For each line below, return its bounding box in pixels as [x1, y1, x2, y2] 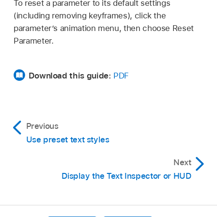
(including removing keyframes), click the [14, 10, 166, 20]
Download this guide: [28, 70, 111, 80]
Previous [26, 121, 59, 131]
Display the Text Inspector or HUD [62, 170, 191, 181]
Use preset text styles [26, 134, 109, 144]
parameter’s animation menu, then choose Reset [14, 23, 194, 33]
